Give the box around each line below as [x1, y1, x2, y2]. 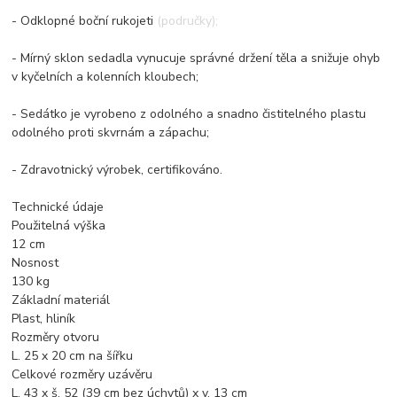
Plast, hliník [12, 309, 76, 327]
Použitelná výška [12, 216, 106, 234]
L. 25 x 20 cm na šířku [12, 346, 134, 364]
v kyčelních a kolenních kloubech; [12, 67, 199, 85]
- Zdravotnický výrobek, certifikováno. [12, 160, 223, 178]
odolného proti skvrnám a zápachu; [12, 123, 210, 141]
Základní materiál [12, 291, 111, 308]
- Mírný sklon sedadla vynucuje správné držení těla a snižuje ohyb [12, 49, 381, 66]
